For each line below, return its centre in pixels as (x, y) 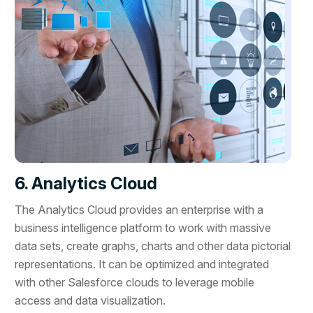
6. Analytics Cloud (86, 183)
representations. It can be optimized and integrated (142, 264)
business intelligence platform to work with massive (143, 227)
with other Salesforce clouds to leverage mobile (135, 282)
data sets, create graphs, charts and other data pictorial (153, 246)
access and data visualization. (90, 300)
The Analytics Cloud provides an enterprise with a (139, 209)
